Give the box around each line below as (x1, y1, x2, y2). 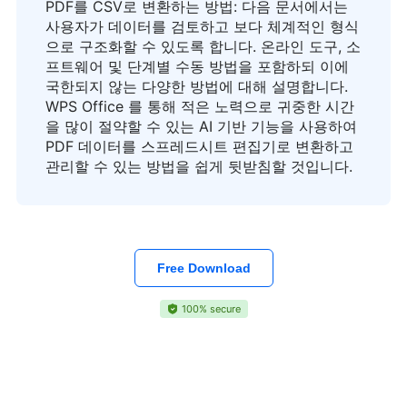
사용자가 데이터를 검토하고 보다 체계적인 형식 (45, 17, 359, 36)
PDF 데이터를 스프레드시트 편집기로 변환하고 (45, 137, 353, 156)
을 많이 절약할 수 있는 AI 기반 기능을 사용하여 (45, 117, 357, 136)
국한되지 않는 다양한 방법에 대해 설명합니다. (45, 77, 348, 96)
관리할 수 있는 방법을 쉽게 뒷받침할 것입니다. (45, 157, 352, 176)
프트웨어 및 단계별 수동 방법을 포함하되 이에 (45, 57, 349, 76)
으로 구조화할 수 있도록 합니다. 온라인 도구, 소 (45, 37, 361, 56)
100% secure (181, 303, 241, 316)
